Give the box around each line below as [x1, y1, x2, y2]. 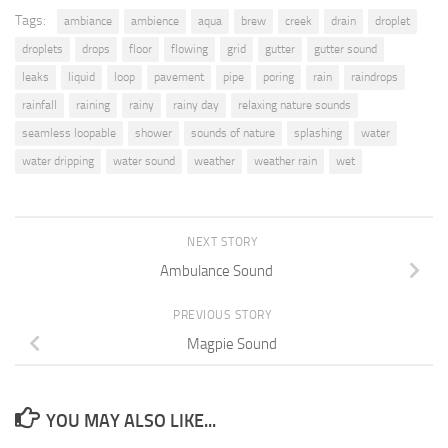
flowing [171, 41, 208, 56]
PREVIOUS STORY [173, 307, 275, 322]
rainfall [22, 97, 57, 112]
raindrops [351, 69, 398, 84]
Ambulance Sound [159, 261, 273, 280]
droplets [22, 41, 63, 56]
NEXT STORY [187, 234, 261, 249]
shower [135, 125, 172, 140]
